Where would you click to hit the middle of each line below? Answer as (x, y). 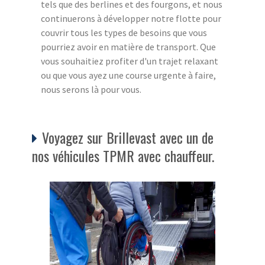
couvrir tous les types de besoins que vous (124, 32)
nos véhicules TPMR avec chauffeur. (123, 155)
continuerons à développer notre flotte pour (131, 18)
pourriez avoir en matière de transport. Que (128, 46)
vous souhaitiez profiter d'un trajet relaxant (130, 61)
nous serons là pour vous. (91, 89)
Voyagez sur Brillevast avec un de (128, 137)
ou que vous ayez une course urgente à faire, (128, 75)
